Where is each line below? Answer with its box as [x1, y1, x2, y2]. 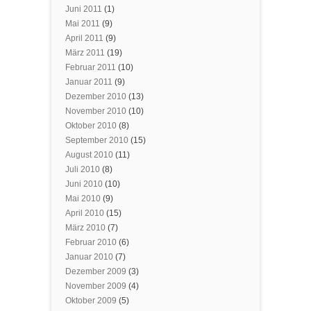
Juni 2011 [65, 4, 102, 14]
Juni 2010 [65, 179, 103, 189]
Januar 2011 [65, 77, 112, 87]
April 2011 [65, 33, 103, 43]
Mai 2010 [65, 194, 101, 203]
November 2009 [65, 281, 126, 291]
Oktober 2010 [65, 121, 117, 131]
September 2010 [65, 135, 128, 145]
